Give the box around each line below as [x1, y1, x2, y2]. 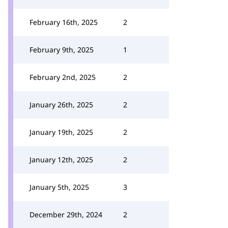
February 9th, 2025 [30, 45, 94, 54]
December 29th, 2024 [30, 210, 102, 219]
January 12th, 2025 [30, 155, 93, 164]
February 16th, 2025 [30, 17, 98, 27]
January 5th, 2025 [30, 182, 89, 192]
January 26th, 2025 [30, 100, 93, 109]
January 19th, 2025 [30, 127, 93, 137]
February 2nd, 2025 [30, 72, 96, 82]
